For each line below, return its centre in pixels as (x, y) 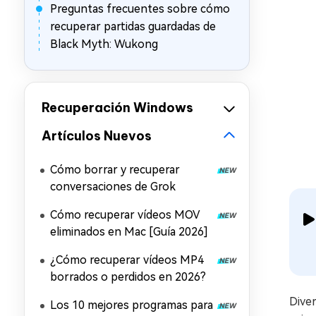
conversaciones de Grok (113, 187)
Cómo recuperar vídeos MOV (125, 215)
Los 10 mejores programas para (132, 305)
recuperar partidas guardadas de (133, 26)
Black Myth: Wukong (104, 44)
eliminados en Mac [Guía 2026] (129, 232)
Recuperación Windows (117, 108)
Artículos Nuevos (97, 136)
